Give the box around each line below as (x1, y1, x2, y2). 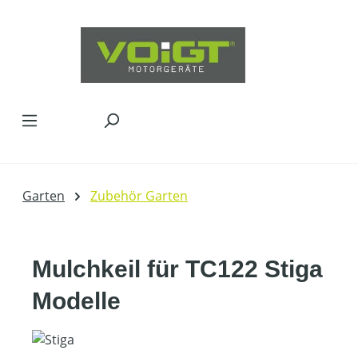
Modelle (32, 288, 121, 314)
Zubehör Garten (90, 187, 188, 205)
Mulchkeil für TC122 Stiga (32, 256, 323, 282)
